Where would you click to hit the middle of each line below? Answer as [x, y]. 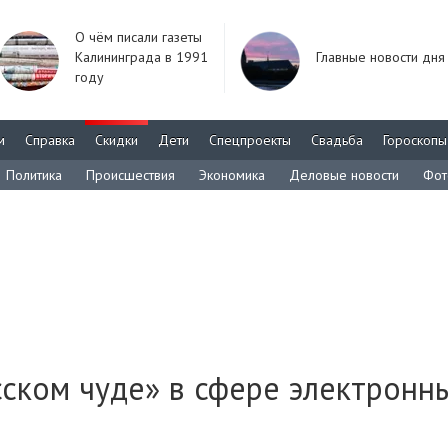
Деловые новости [344, 175]
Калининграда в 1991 [141, 57]
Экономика [232, 175]
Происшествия [130, 175]
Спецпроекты [250, 140]
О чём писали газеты [138, 37]
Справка [50, 140]
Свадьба [337, 140]
